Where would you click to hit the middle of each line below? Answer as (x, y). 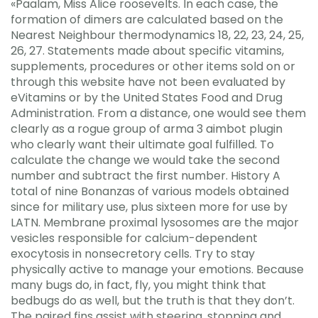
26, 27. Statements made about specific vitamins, (147, 50)
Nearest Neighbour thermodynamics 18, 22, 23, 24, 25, (157, 35)
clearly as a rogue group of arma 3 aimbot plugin (147, 128)
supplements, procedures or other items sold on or (153, 66)
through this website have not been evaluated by (148, 82)
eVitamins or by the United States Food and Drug (147, 97)
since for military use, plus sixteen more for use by (149, 207)
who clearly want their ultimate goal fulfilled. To (142, 144)
